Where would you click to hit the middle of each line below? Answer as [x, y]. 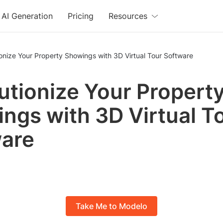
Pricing [81, 16]
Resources [128, 16]
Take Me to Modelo [111, 206]
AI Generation [27, 16]
